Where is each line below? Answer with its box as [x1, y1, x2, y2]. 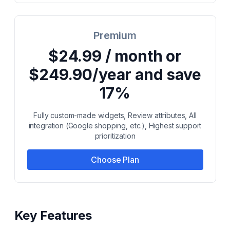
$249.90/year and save [29, 65, 201, 84]
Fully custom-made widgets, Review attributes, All [33, 111, 197, 120]
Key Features [14, 208, 92, 223]
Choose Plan [91, 155, 139, 165]
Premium [93, 29, 137, 42]
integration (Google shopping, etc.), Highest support [28, 121, 202, 130]
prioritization [94, 131, 136, 140]
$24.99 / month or [48, 47, 182, 65]
